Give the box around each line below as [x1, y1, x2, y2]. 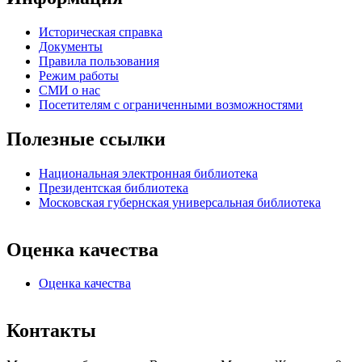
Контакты [6, 320, 96, 342]
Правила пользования [39, 53, 159, 68]
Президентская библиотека [39, 180, 188, 195]
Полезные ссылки [6, 128, 166, 149]
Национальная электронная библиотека [39, 166, 258, 180]
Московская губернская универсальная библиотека [39, 195, 321, 209]
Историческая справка [39, 24, 162, 39]
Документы [39, 39, 103, 53]
